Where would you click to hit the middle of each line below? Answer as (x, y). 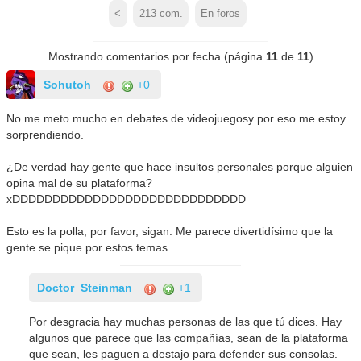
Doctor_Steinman (85, 288)
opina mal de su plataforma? (80, 183)
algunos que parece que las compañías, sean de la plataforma (189, 338)
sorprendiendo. (46, 135)
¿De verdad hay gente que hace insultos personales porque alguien (180, 167)
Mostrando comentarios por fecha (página (157, 57)
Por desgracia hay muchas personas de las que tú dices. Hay (186, 322)
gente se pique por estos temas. (89, 248)
